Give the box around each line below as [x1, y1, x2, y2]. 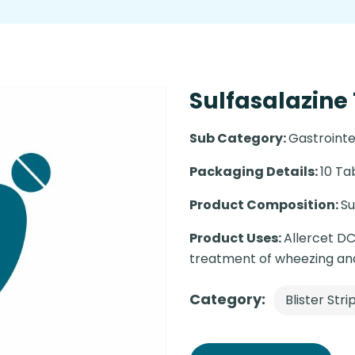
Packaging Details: [189, 162, 320, 181]
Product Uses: [189, 229, 284, 248]
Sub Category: [189, 129, 288, 148]
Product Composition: [189, 196, 341, 215]
